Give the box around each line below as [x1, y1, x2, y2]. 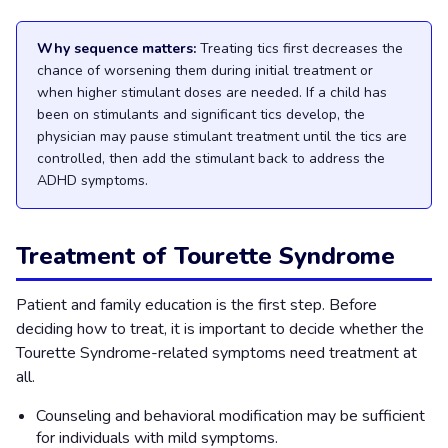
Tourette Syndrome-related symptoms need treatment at [16, 342, 417, 365]
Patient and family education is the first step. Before [16, 294, 377, 317]
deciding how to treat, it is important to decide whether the [16, 318, 424, 341]
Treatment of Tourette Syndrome [16, 240, 395, 273]
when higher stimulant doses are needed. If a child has [37, 83, 387, 103]
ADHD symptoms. [37, 171, 148, 191]
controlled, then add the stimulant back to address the [37, 149, 385, 169]
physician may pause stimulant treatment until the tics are [37, 127, 407, 147]
